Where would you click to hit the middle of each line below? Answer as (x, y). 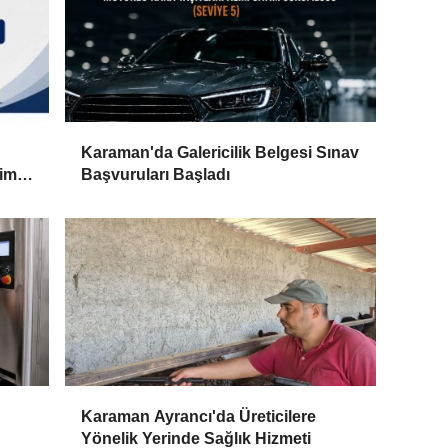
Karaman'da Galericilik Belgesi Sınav (220, 153)
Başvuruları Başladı (156, 175)
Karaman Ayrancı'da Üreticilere (199, 417)
